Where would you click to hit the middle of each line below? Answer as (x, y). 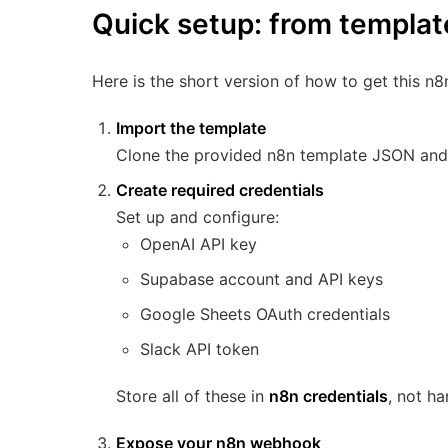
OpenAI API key (198, 244)
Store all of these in (192, 396)
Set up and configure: (197, 217)
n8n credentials (328, 396)
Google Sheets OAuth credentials (265, 314)
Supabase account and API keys (261, 279)
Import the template (191, 128)
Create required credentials (220, 190)
